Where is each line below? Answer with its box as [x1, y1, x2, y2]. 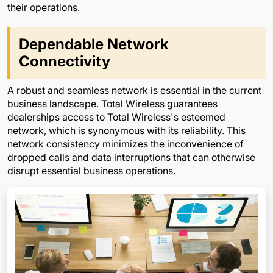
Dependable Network [19, 35, 169, 53]
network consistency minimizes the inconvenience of [7, 137, 244, 150]
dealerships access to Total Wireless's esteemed [7, 110, 225, 123]
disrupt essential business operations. [7, 164, 175, 177]
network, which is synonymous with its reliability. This [7, 124, 246, 136]
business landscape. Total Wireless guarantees [7, 97, 218, 110]
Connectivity [19, 52, 110, 70]
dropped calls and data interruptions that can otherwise [7, 151, 255, 163]
